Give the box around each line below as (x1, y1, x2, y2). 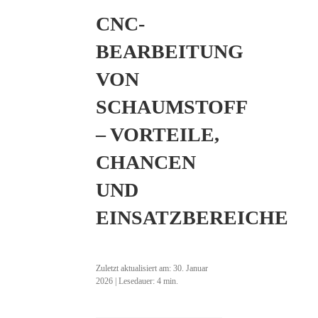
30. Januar (172, 263, 208, 273)
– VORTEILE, (95, 124, 219, 146)
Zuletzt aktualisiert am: (95, 263, 173, 273)
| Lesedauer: (112, 276, 157, 286)
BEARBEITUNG (95, 40, 243, 62)
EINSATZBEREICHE (95, 207, 288, 229)
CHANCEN (95, 151, 196, 173)
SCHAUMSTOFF (95, 96, 247, 118)
